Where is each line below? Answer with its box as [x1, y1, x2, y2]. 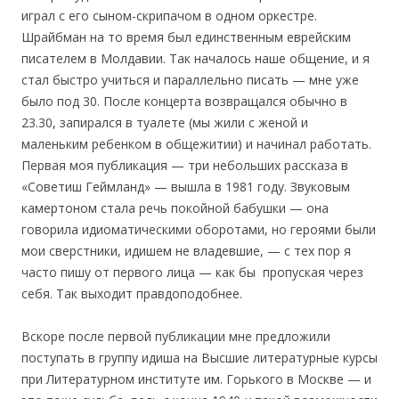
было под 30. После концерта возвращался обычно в [21, 92, 347, 110]
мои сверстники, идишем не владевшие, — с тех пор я [21, 241, 351, 259]
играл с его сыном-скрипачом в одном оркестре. [21, 6, 317, 24]
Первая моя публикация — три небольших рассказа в [21, 156, 348, 174]
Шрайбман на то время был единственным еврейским [21, 28, 351, 45]
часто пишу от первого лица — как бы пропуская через [21, 263, 363, 281]
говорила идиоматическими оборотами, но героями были [21, 220, 376, 238]
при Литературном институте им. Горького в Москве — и [21, 370, 371, 387]
